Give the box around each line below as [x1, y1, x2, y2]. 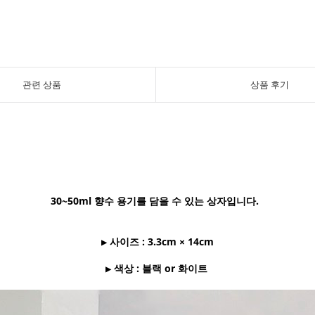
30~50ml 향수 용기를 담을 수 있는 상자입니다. [51, 194, 262, 207]
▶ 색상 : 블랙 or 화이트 [105, 262, 210, 275]
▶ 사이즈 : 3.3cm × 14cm [101, 235, 214, 248]
